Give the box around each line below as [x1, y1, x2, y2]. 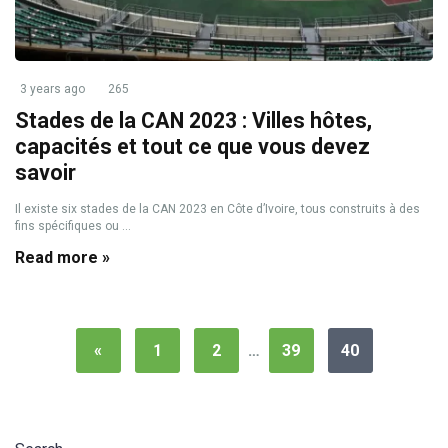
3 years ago [20, 82, 85, 96]
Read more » [15, 248, 110, 267]
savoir [15, 160, 76, 185]
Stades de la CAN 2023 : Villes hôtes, [15, 108, 372, 133]
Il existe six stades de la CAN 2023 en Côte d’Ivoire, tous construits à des [15, 202, 420, 216]
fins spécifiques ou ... [15, 219, 131, 233]
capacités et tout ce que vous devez [15, 134, 370, 159]
